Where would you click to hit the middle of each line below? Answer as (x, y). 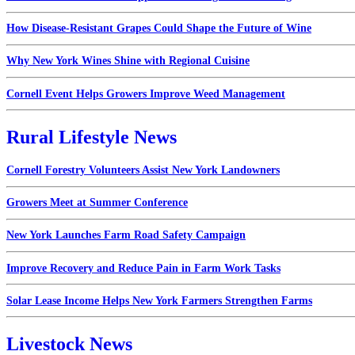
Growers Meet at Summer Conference (97, 203)
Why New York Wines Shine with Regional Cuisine (128, 61)
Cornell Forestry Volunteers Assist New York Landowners (143, 170)
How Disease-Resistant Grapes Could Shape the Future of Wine (159, 29)
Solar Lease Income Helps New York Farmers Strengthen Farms (159, 300)
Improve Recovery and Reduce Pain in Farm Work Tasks (143, 268)
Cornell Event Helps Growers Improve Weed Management (146, 94)
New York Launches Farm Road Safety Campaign (126, 235)
